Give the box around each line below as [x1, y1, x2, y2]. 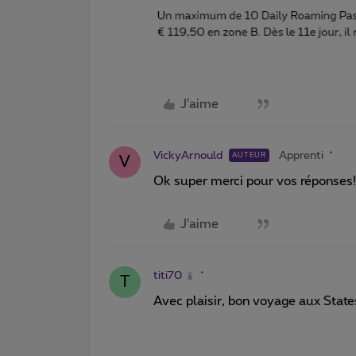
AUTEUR [232, 151, 266, 159]
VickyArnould [153, 149, 222, 161]
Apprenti [279, 149, 323, 161]
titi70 [153, 269, 182, 281]
